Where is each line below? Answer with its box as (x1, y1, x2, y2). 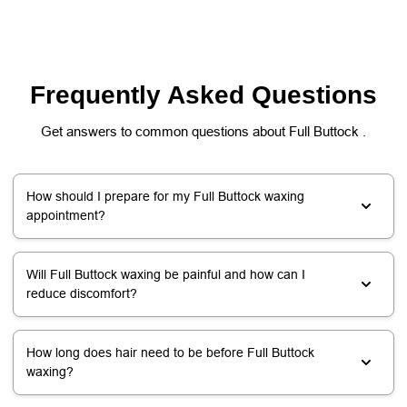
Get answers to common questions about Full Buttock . (41, 123, 366, 139)
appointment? (26, 207, 105, 223)
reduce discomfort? (26, 285, 137, 301)
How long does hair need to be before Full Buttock (26, 344, 314, 360)
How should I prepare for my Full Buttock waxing (26, 188, 304, 203)
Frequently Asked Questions (30, 80, 377, 109)
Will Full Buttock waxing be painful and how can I (26, 266, 305, 282)
